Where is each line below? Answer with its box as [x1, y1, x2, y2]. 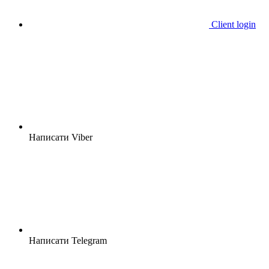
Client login [211, 19, 256, 30]
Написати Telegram [29, 235, 107, 246]
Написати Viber [29, 132, 92, 143]
